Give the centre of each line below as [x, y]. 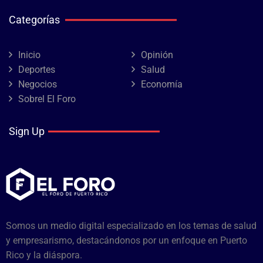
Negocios [38, 84]
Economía [162, 84]
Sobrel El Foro [47, 99]
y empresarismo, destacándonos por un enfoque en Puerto [127, 240]
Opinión [157, 55]
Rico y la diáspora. [44, 255]
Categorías [34, 20]
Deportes [37, 70]
